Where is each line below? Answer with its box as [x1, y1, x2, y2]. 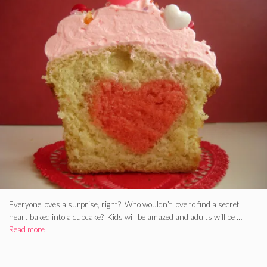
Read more [9, 224, 45, 234]
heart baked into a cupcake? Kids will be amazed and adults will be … [9, 212, 242, 222]
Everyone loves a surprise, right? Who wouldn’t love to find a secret [9, 199, 240, 209]
